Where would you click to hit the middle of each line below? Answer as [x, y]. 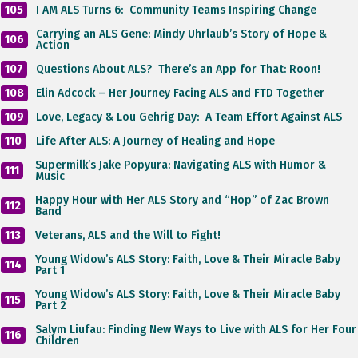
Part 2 [51, 305]
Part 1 [50, 270]
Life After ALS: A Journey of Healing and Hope [155, 141]
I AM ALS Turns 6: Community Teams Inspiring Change [176, 10]
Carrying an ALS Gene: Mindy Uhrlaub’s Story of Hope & [181, 34]
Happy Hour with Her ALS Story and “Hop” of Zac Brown [182, 200]
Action [53, 45]
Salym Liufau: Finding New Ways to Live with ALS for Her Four [196, 329]
